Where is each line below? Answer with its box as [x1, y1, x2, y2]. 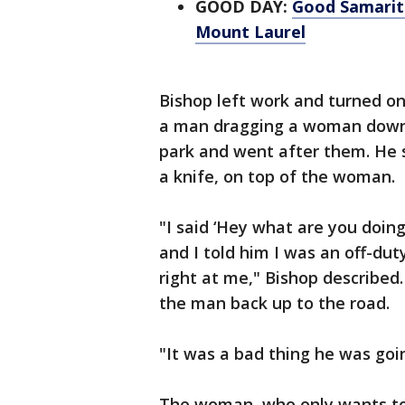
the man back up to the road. [159, 292, 390, 314]
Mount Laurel [195, 21, 306, 42]
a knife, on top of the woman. [159, 165, 395, 187]
